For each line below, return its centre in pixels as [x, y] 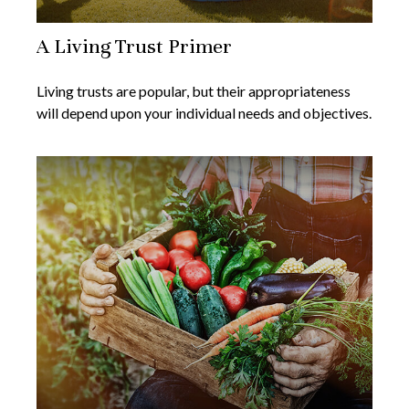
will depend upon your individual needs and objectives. [204, 113]
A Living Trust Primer [134, 47]
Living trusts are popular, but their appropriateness [194, 91]
